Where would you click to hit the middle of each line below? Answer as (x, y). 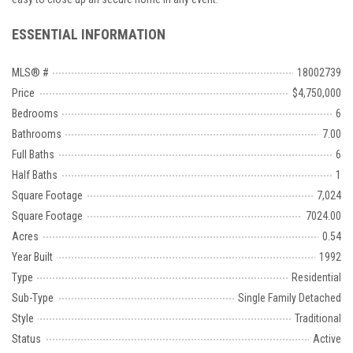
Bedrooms (35, 114)
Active (327, 339)
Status (26, 339)
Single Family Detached (290, 298)
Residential (316, 278)
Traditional (318, 319)
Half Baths (35, 175)
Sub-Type (33, 298)
